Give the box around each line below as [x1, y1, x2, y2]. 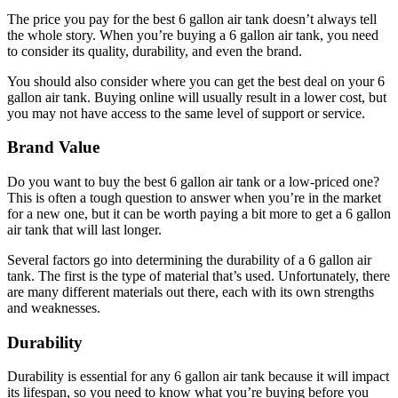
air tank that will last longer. [7, 222, 162, 238]
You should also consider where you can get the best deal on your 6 [7, 73, 385, 89]
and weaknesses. [7, 300, 100, 316]
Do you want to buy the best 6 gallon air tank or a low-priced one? [7, 174, 379, 190]
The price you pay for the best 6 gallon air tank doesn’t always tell [7, 11, 377, 27]
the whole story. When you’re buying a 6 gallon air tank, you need [7, 27, 378, 43]
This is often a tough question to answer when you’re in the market [7, 190, 381, 206]
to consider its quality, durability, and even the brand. [7, 43, 302, 59]
